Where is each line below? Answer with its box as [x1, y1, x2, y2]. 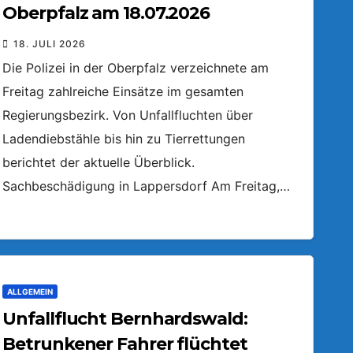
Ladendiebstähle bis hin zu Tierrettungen [2, 131, 246, 147]
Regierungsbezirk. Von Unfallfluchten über [2, 107, 254, 123]
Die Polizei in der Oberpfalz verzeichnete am [2, 60, 269, 76]
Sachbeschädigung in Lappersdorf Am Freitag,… [2, 178, 291, 194]
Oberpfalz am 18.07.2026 [2, 2, 210, 24]
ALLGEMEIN [7, 287, 54, 296]
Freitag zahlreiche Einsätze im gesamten [2, 84, 244, 99]
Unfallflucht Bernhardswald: [2, 308, 247, 329]
